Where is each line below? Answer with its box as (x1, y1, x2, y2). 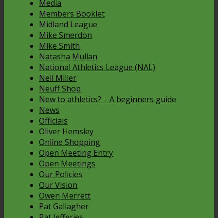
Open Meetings (39, 158, 96, 169)
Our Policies (39, 168, 83, 180)
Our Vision (39, 179, 78, 190)
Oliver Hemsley (39, 126, 94, 137)
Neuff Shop (39, 83, 81, 94)
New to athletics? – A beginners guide (39, 93, 177, 105)
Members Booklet (39, 8, 105, 19)
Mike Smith (39, 40, 80, 51)
